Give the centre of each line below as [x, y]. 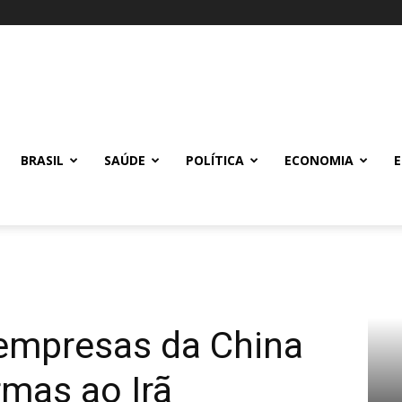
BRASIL [42, 160]
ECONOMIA [319, 160]
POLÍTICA [215, 160]
